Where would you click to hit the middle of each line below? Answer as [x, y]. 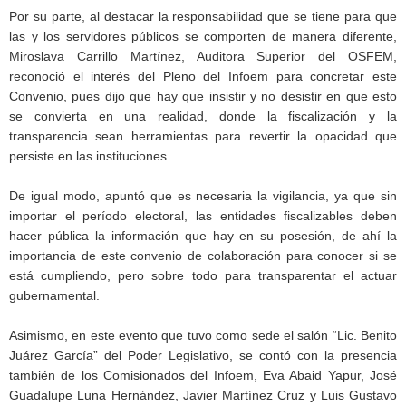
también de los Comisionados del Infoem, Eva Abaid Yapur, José [203, 375]
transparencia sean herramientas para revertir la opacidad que [203, 135]
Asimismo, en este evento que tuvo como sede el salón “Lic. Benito [203, 335]
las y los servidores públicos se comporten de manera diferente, [203, 36]
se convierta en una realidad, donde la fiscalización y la [203, 116]
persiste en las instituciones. [90, 155]
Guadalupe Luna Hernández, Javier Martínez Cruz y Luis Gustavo [203, 395]
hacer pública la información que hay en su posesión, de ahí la [203, 235]
